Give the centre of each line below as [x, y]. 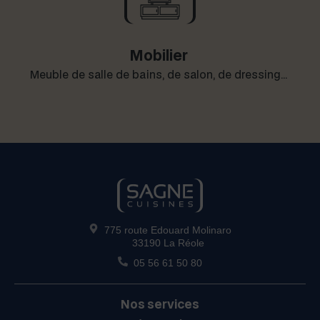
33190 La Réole [168, 242]
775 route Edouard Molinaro [168, 230]
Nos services [160, 304]
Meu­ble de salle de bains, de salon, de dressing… [160, 74]
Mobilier [160, 55]
